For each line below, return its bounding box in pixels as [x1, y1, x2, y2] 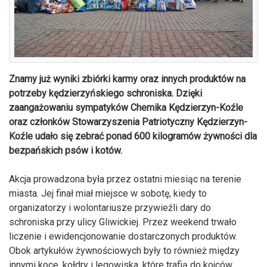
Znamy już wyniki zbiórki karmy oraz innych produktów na [9, 73, 246, 85]
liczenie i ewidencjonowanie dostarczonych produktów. [9, 230, 237, 242]
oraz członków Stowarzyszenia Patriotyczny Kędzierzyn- [9, 116, 247, 128]
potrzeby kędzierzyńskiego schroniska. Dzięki [9, 87, 202, 99]
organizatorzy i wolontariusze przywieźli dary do [9, 201, 211, 213]
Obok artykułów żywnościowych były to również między [9, 244, 240, 256]
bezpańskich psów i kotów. [9, 144, 122, 156]
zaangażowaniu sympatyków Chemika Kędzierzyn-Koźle [9, 101, 243, 113]
